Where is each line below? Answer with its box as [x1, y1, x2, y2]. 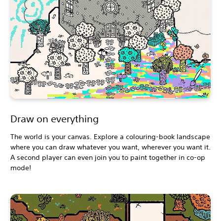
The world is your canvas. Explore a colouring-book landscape [10, 132, 210, 142]
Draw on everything [10, 113, 99, 125]
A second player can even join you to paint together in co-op [10, 153, 205, 162]
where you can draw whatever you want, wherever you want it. [10, 143, 211, 152]
